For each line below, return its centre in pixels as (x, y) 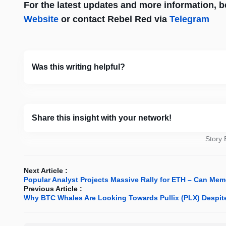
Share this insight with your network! (102, 118)
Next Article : (46, 171)
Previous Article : (53, 189)
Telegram (189, 19)
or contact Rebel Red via (114, 19)
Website (41, 19)
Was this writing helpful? (78, 67)
